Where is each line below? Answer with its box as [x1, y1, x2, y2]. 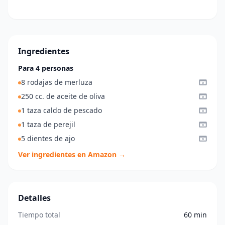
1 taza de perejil [21, 119, 75, 129]
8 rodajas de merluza [21, 77, 92, 87]
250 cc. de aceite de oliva [21, 91, 105, 101]
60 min [184, 209, 207, 219]
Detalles [18, 192, 51, 203]
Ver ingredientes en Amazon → [18, 149, 126, 159]
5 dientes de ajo [21, 133, 75, 143]
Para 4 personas [18, 63, 73, 73]
